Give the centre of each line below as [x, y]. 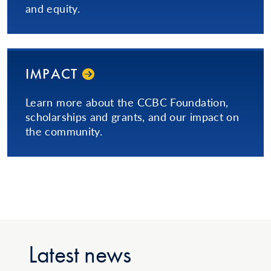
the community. [64, 131]
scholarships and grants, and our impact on [132, 117]
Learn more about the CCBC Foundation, [127, 102]
